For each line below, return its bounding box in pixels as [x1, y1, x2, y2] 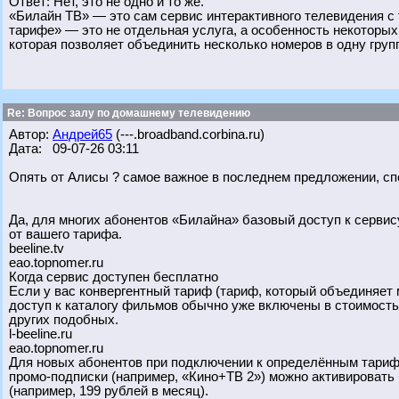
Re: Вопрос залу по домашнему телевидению [4, 107, 250, 119]
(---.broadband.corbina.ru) [112, 127, 265, 142]
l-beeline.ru [9, 327, 72, 341]
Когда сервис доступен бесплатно [9, 270, 218, 284]
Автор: [9, 127, 53, 142]
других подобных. [9, 313, 118, 327]
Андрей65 [53, 127, 112, 142]
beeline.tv [9, 241, 64, 256]
